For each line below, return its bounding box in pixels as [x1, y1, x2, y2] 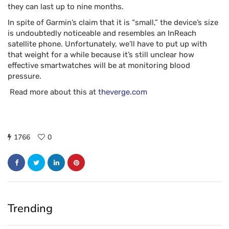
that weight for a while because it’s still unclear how [8, 50, 194, 59]
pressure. [8, 72, 41, 81]
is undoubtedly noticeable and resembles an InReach [8, 29, 196, 38]
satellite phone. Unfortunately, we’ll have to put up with [8, 39, 207, 49]
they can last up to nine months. [8, 2, 126, 11]
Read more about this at [8, 87, 96, 97]
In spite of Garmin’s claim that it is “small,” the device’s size [8, 18, 218, 27]
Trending [8, 201, 53, 216]
